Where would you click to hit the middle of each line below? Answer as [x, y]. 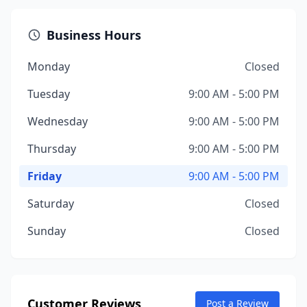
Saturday [51, 204]
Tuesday [49, 94]
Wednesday [58, 121]
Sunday [47, 231]
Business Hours [94, 35]
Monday [49, 66]
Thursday [52, 149]
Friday [45, 176]
